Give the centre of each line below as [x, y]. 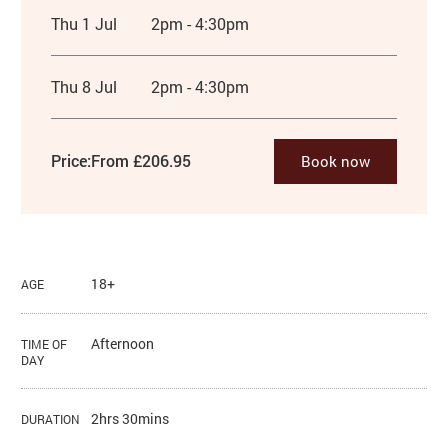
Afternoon [123, 343]
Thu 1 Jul [84, 23]
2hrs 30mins [130, 418]
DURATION [51, 418]
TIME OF [44, 343]
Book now [335, 160]
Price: [71, 161]
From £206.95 [141, 161]
